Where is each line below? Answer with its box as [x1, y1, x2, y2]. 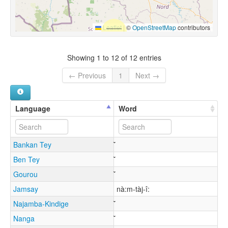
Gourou [13, 169, 38, 180]
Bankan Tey [13, 139, 51, 150]
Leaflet [101, 23, 122, 32]
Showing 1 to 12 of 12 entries [67, 52, 161, 63]
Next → [135, 70, 159, 81]
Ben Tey [13, 154, 40, 165]
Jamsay [13, 184, 38, 194]
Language [15, 103, 50, 114]
